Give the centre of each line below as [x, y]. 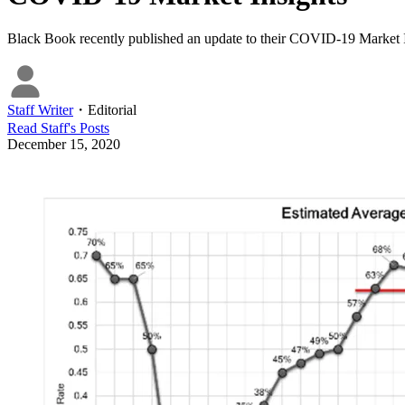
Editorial [112, 109]
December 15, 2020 [64, 144]
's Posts [89, 127]
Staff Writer [40, 109]
